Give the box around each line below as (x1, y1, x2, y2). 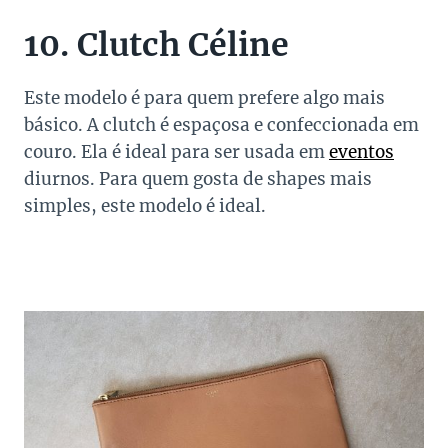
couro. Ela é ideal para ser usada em (24, 141, 329, 164)
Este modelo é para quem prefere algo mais (24, 87, 385, 110)
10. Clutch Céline (24, 25, 289, 66)
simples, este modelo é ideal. (24, 195, 266, 218)
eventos (329, 141, 394, 164)
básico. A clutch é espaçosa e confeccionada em (24, 114, 419, 137)
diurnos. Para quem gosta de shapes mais (24, 168, 372, 191)
